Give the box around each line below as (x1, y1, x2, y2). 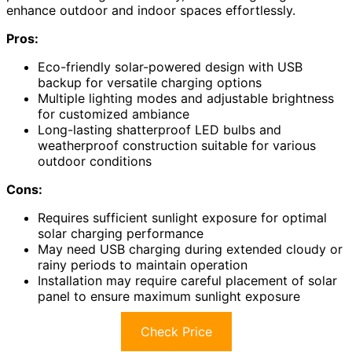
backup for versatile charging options (38, 74, 262, 90)
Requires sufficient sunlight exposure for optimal (38, 209, 327, 225)
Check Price (140, 323, 212, 339)
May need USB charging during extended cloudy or (38, 240, 343, 257)
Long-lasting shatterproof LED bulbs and (38, 121, 281, 137)
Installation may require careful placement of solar (38, 272, 337, 288)
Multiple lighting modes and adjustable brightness (38, 90, 334, 106)
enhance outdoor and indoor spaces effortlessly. (6, 2, 295, 18)
